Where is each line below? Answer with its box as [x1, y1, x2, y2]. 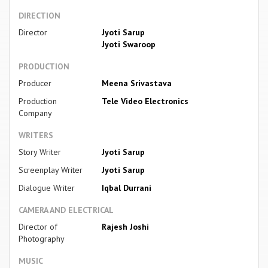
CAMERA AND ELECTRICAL [19, 204, 114, 215]
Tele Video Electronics [101, 95, 188, 106]
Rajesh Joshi [101, 221, 149, 232]
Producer [19, 77, 51, 89]
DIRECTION [19, 10, 60, 21]
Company [19, 107, 52, 118]
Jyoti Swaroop [101, 38, 156, 50]
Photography [19, 233, 65, 244]
